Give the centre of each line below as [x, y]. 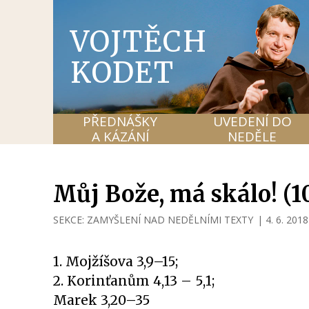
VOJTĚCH [139, 41]
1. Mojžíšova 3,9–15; [116, 261]
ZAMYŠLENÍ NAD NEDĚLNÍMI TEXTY [170, 220]
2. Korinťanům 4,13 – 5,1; [134, 281]
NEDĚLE [252, 137]
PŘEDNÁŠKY [120, 121]
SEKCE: [70, 220]
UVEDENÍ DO [252, 121]
